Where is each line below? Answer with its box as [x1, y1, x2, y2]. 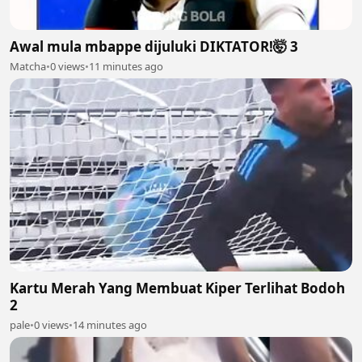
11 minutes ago [89, 59, 163, 74]
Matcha [10, 59, 46, 74]
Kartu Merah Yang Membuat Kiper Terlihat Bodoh [10, 278, 345, 297]
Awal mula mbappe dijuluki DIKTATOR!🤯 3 [10, 37, 298, 57]
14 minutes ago [73, 317, 147, 332]
